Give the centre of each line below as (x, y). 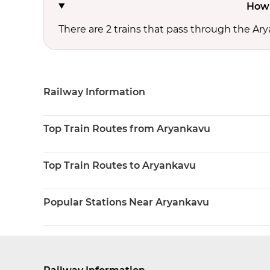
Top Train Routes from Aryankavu (127, 129)
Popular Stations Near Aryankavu (126, 202)
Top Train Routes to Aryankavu (120, 165)
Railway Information (94, 92)
